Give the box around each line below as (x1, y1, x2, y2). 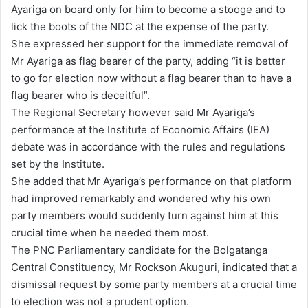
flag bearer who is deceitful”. (11, 88, 150, 102)
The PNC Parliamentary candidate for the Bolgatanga (11, 243, 267, 256)
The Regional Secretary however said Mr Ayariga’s (11, 105, 255, 119)
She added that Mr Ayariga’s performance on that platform (11, 174, 291, 188)
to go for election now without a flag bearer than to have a (11, 71, 291, 85)
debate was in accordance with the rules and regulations (11, 140, 285, 153)
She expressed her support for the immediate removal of (11, 36, 288, 50)
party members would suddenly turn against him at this (11, 208, 278, 222)
